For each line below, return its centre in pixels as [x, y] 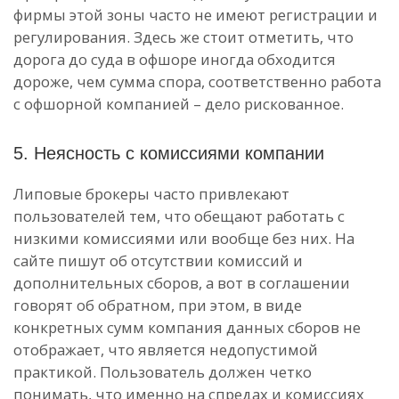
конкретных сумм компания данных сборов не [187, 327]
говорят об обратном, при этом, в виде [158, 305]
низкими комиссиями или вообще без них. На [184, 238]
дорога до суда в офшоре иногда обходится [175, 59]
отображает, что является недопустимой [166, 350]
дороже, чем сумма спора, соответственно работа [197, 81]
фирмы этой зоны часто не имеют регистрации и [195, 15]
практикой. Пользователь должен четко [163, 372]
